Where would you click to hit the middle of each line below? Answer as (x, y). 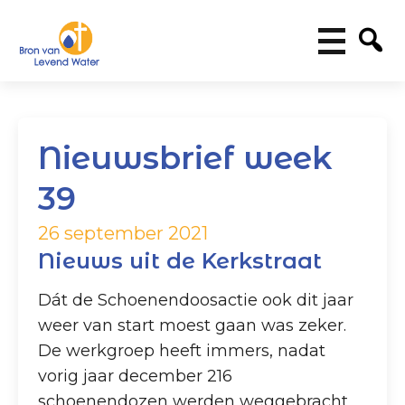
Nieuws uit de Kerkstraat (180, 261)
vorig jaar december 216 (136, 376)
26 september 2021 (123, 234)
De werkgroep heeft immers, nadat (182, 350)
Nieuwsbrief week (185, 158)
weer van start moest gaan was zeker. (193, 325)
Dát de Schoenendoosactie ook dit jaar (196, 300)
